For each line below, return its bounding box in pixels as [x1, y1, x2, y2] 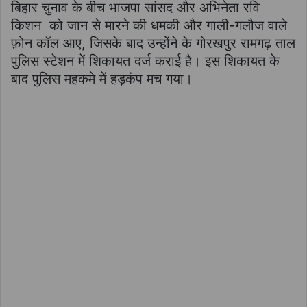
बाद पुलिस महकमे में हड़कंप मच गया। [11, 71, 193, 88]
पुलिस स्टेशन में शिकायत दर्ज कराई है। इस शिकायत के [11, 53, 280, 70]
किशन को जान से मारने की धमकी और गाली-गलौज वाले [11, 17, 287, 34]
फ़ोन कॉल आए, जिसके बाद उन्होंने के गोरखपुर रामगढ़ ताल [11, 35, 295, 52]
